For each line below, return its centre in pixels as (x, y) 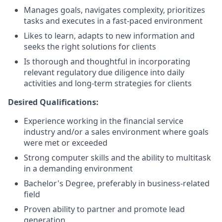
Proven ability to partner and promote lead (104, 209)
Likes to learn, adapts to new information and (109, 36)
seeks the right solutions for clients (90, 47)
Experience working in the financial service (104, 121)
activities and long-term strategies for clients (108, 83)
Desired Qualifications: (53, 102)
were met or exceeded (66, 143)
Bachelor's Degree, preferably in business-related (117, 183)
